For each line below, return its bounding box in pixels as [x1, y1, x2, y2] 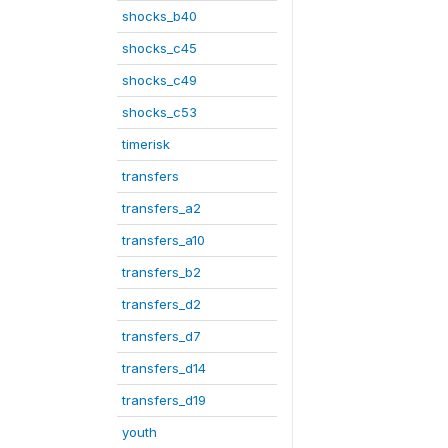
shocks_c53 [122, 104, 197, 120]
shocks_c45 [122, 40, 197, 56]
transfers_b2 [122, 264, 201, 280]
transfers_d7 [122, 328, 201, 344]
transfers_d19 [122, 392, 206, 408]
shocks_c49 [122, 72, 197, 88]
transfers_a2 [122, 200, 201, 216]
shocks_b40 [122, 8, 197, 24]
